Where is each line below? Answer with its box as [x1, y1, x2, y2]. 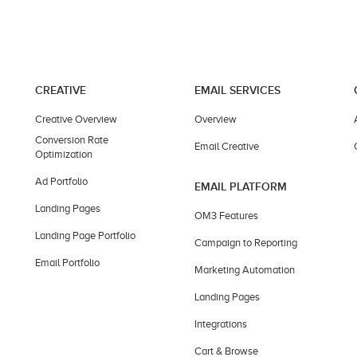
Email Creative [194, 139, 259, 152]
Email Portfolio [35, 256, 100, 269]
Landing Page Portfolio [35, 229, 135, 241]
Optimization [35, 147, 92, 160]
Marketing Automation [194, 263, 295, 276]
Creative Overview [35, 112, 117, 125]
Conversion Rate [35, 133, 108, 146]
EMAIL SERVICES [194, 83, 280, 97]
